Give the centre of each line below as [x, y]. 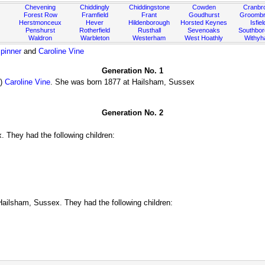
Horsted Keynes [204, 22]
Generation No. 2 [132, 113]
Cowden [204, 7]
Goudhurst [204, 15]
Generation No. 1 [132, 71]
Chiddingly [95, 7]
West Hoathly [204, 38]
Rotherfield [95, 30]
